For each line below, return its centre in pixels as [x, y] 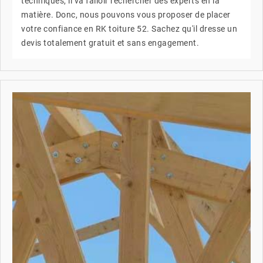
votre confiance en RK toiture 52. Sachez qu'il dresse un [129, 28]
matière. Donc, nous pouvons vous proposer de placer [126, 14]
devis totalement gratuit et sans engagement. [110, 43]
